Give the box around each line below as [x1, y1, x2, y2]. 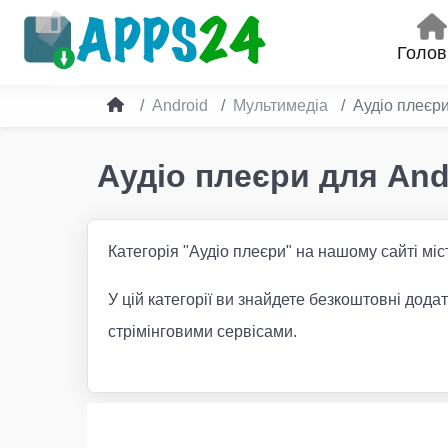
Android [152, 96, 208, 114]
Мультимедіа [233, 96, 328, 114]
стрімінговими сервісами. [108, 322, 297, 340]
